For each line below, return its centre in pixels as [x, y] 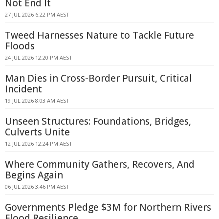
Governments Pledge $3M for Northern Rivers [108, 207]
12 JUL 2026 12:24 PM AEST [39, 143]
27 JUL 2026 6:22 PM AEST [37, 14]
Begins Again [34, 175]
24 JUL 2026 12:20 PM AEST [39, 57]
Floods [20, 46]
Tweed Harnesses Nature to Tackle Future [99, 35]
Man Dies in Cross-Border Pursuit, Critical [99, 78]
